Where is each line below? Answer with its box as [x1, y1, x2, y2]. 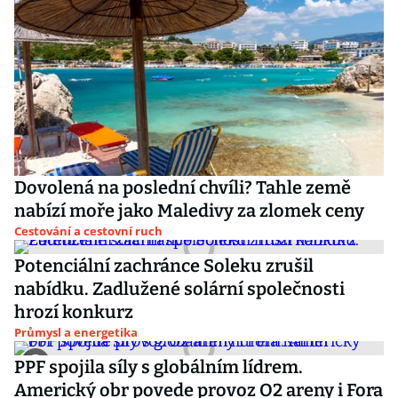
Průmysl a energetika [14, 324, 138, 340]
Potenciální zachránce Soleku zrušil [14, 255, 314, 276]
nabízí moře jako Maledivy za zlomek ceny [14, 200, 364, 221]
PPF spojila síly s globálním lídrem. [14, 356, 303, 378]
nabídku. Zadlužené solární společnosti [14, 278, 345, 299]
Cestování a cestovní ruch [14, 223, 163, 239]
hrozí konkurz [14, 301, 133, 322]
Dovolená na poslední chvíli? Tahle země [14, 177, 351, 198]
